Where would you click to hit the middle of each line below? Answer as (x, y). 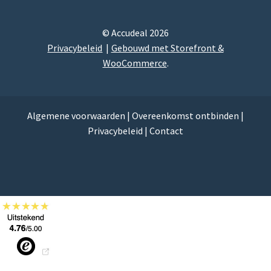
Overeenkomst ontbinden (185, 115)
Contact (166, 130)
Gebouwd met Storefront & (167, 47)
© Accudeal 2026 (135, 32)
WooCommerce (135, 63)
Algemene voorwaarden (76, 115)
